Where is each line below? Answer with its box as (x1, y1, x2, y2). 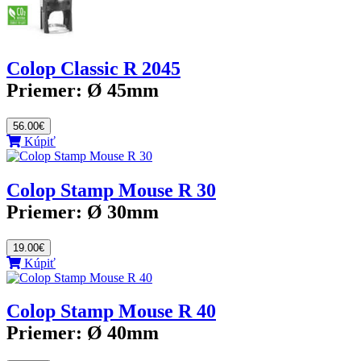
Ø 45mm (87, 79, 159, 101)
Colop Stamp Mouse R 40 (6, 301, 216, 322)
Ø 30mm (87, 201, 159, 222)
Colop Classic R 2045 (6, 57, 180, 79)
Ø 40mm (87, 322, 159, 344)
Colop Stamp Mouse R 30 (6, 179, 216, 201)
